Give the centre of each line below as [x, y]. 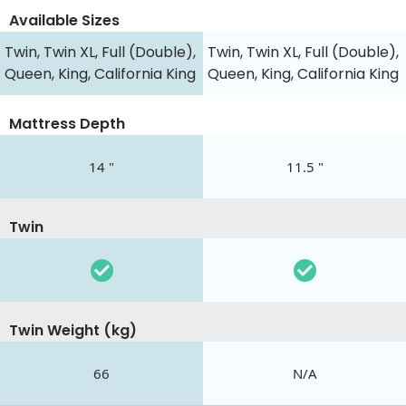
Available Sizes [64, 21]
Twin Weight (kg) [73, 331]
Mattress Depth [67, 124]
